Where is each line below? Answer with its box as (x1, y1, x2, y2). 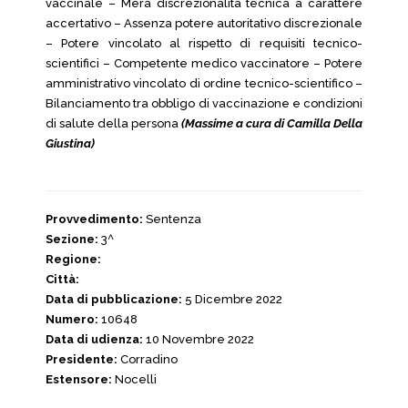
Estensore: (46, 372, 112, 386)
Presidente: (46, 352, 117, 366)
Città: (46, 272, 79, 286)
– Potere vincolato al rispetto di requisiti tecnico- (46, 36, 362, 50)
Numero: (46, 312, 98, 326)
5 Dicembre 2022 (182, 292, 282, 306)
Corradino (117, 352, 178, 366)
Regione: (46, 252, 101, 266)
